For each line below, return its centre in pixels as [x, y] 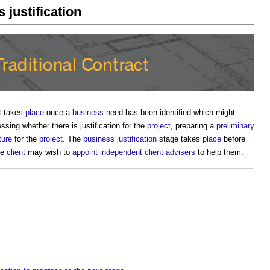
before [233, 139]
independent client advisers [148, 152]
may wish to [49, 152]
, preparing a [193, 126]
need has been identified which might [169, 113]
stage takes [180, 139]
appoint [85, 152]
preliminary [235, 126]
